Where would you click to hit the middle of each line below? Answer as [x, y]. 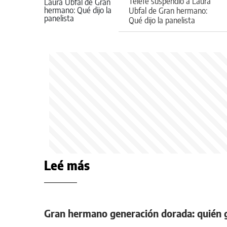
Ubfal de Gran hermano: [168, 10]
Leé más [67, 165]
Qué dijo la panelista [162, 20]
